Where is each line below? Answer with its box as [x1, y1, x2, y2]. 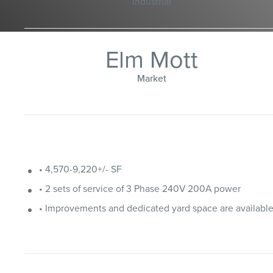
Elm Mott [105, 41, 199, 78]
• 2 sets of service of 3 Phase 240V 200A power [38, 182, 241, 196]
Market [137, 71, 167, 86]
